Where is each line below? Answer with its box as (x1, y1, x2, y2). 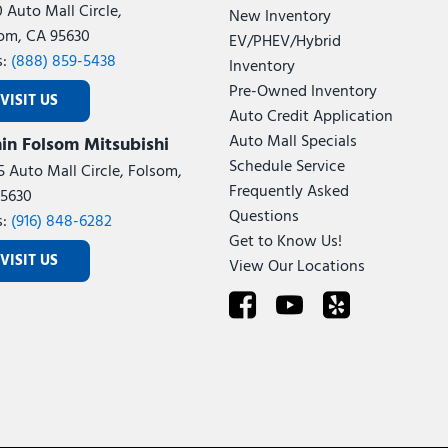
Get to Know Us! (228, 229, 342, 255)
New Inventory (228, 4, 331, 30)
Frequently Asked (228, 179, 349, 205)
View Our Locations (228, 254, 365, 280)
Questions (228, 204, 299, 230)
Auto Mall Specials (228, 129, 357, 155)
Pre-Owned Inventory (228, 79, 377, 105)
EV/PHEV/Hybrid (228, 29, 341, 55)
